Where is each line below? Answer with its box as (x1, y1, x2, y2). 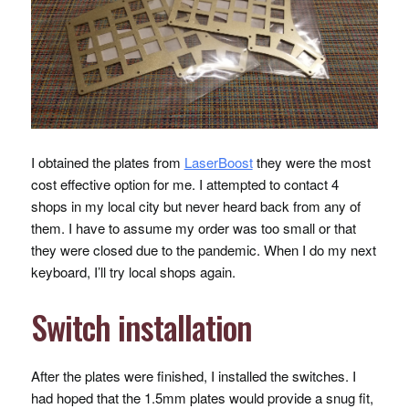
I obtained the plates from (30, 152, 184, 173)
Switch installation (30, 302, 252, 351)
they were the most (252, 152, 371, 173)
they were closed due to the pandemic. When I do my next (30, 240, 376, 260)
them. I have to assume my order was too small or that (30, 218, 356, 238)
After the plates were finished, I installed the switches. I (30, 366, 356, 386)
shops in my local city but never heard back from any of (30, 196, 361, 216)
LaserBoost (184, 152, 253, 173)
